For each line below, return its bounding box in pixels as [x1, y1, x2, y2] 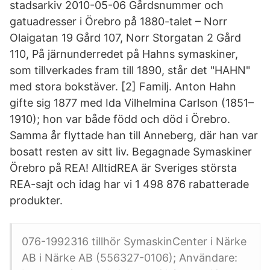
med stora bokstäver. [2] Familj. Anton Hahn [10, 80, 236, 93]
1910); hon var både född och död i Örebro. [10, 113, 230, 125]
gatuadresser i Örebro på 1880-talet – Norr [10, 15, 227, 28]
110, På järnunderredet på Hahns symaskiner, [10, 48, 238, 60]
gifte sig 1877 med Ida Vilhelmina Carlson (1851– [10, 96, 254, 109]
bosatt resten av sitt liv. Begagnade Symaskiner [10, 145, 252, 158]
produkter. [10, 194, 63, 207]
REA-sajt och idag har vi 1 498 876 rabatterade [10, 178, 249, 190]
